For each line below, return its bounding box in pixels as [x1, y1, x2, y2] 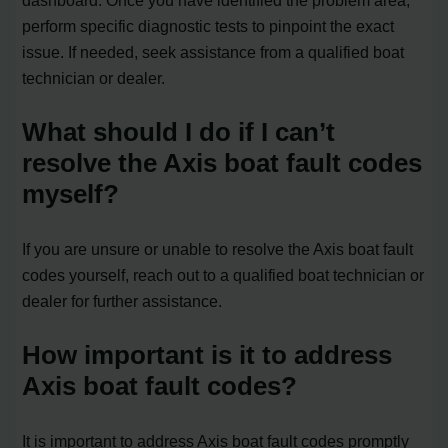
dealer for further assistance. [22, 292, 223, 311]
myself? [22, 179, 120, 210]
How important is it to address [22, 339, 393, 370]
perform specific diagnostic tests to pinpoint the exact [22, 17, 395, 36]
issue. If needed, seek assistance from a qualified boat [22, 43, 405, 62]
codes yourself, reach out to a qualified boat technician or [22, 266, 425, 285]
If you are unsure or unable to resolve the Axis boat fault [22, 240, 414, 259]
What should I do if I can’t [22, 117, 336, 148]
